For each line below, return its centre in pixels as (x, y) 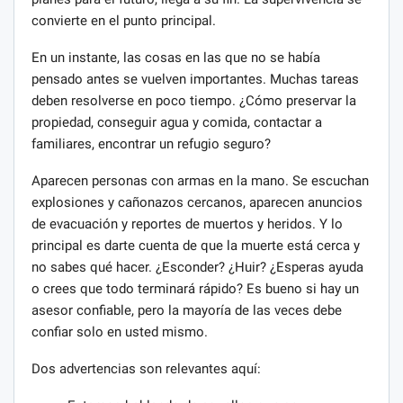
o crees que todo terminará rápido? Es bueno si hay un (195, 288)
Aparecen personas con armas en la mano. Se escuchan (200, 180)
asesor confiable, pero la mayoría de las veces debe (187, 310)
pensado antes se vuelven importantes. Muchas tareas (195, 79)
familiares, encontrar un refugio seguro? (151, 143)
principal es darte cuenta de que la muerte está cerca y (196, 245)
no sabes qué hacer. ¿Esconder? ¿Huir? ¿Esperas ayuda (197, 267)
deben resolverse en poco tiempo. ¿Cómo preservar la (194, 100)
